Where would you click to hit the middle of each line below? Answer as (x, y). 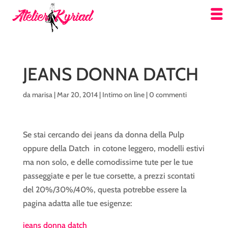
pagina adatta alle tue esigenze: (77, 203)
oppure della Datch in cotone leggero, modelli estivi (113, 148)
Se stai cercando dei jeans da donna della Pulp (103, 135)
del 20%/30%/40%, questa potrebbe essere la (105, 190)
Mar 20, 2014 (77, 95)
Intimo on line (123, 95)
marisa (42, 95)
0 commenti (168, 95)
